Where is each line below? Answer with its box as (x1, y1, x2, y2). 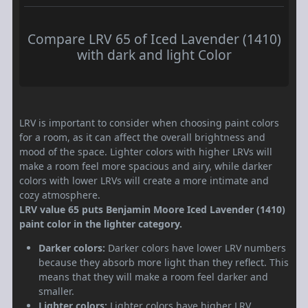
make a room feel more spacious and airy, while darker (19, 159, 272, 173)
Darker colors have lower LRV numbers (105, 241, 286, 255)
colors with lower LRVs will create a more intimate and (19, 174, 269, 188)
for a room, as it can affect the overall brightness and (19, 131, 265, 144)
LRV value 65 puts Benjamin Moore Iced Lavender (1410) (19, 203, 285, 217)
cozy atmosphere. (19, 188, 100, 202)
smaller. (38, 285, 74, 298)
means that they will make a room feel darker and (38, 270, 268, 284)
